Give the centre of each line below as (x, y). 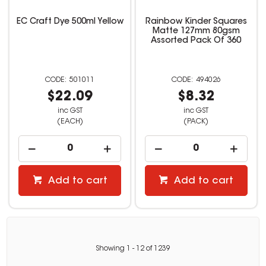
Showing (111, 249)
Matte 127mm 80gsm (196, 31)
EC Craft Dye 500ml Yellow (70, 22)
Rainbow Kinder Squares (196, 22)
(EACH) (70, 121)
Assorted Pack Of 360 (196, 41)
